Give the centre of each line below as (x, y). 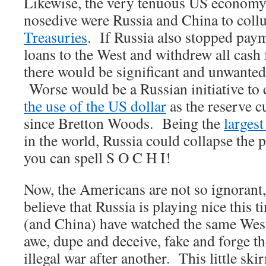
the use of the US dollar (95, 106)
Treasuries (56, 37)
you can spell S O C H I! (97, 158)
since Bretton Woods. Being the (124, 123)
